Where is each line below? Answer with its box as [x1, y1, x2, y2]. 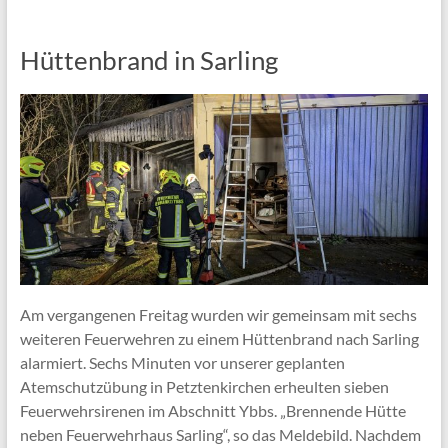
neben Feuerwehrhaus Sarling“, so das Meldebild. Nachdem [19, 425, 421, 445]
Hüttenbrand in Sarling [19, 44, 278, 77]
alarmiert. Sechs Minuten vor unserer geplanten [19, 353, 345, 373]
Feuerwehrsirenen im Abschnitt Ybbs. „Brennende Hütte [19, 401, 406, 421]
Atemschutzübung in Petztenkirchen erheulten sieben [19, 377, 389, 397]
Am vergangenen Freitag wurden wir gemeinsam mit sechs [19, 305, 417, 325]
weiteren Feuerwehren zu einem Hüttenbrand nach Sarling [19, 329, 419, 349]
